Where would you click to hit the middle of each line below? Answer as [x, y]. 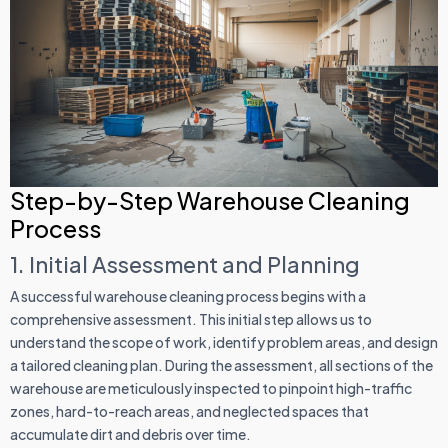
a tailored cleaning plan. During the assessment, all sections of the [221, 365]
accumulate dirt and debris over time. [130, 434]
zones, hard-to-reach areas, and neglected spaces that [189, 411]
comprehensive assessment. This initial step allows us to [191, 319]
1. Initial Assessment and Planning [185, 264]
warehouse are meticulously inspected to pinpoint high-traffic [211, 388]
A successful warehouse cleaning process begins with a [188, 296]
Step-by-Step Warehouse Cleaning [210, 201]
